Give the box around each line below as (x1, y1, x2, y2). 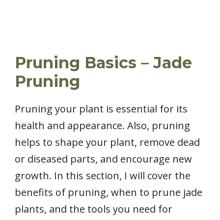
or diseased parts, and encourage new (15, 152, 192, 165)
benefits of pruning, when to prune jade (15, 185, 202, 199)
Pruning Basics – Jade (15, 53, 192, 72)
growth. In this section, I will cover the (15, 168, 191, 182)
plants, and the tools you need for (15, 202, 172, 216)
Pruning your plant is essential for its (15, 102, 188, 115)
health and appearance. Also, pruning (15, 118, 190, 132)
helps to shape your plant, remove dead (15, 135, 200, 149)
